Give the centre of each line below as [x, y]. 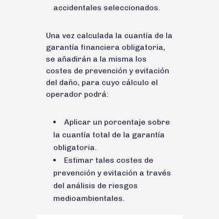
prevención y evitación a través [112, 173]
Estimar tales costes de [109, 160]
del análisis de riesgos [96, 185]
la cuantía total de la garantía [109, 134]
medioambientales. [89, 198]
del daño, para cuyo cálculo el [102, 82]
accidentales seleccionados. [107, 7]
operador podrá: [77, 94]
